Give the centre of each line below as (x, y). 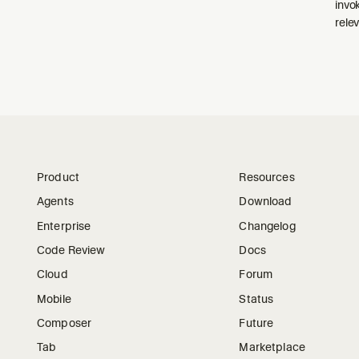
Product (58, 177)
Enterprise (64, 226)
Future (256, 323)
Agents (55, 202)
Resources (267, 177)
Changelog (267, 226)
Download (266, 202)
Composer (65, 323)
